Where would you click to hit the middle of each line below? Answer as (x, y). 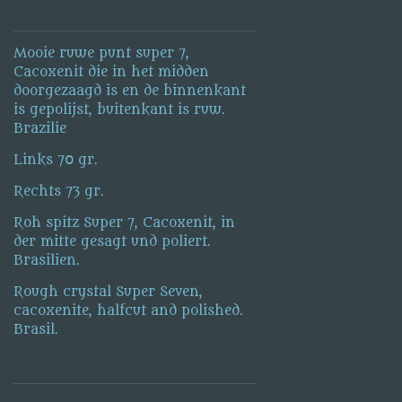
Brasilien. (47, 260)
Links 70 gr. (56, 160)
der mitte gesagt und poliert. (113, 241)
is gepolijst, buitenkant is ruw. (120, 109)
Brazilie (40, 128)
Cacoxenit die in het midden (112, 72)
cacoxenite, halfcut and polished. (129, 310)
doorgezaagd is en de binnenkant (130, 91)
